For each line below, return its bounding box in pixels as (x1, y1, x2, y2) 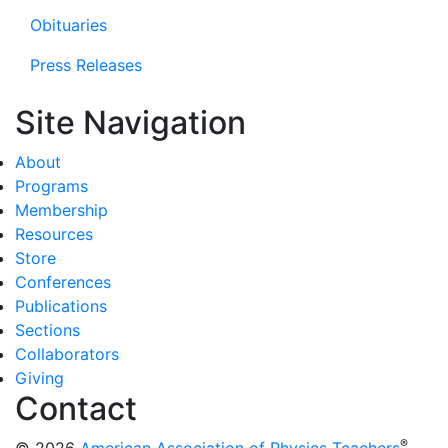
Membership (15, 200, 108, 221)
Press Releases (30, 55, 142, 76)
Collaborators (15, 344, 119, 365)
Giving (15, 368, 64, 389)
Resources (15, 224, 93, 245)
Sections (15, 320, 80, 341)
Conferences (15, 272, 111, 293)
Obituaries (30, 15, 107, 36)
